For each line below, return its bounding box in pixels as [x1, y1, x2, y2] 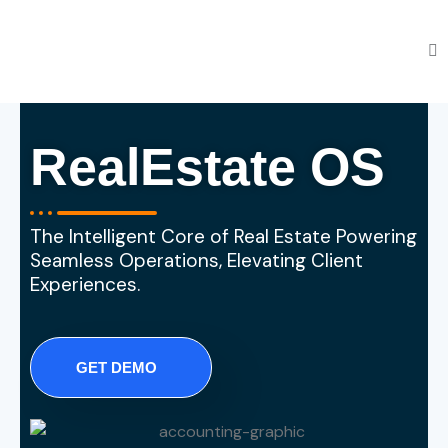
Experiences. [30, 272, 140, 298]
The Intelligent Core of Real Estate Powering [30, 224, 417, 250]
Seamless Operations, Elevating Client [30, 248, 363, 274]
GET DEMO [76, 359, 157, 377]
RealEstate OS [30, 138, 385, 197]
